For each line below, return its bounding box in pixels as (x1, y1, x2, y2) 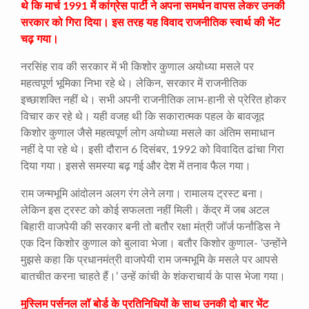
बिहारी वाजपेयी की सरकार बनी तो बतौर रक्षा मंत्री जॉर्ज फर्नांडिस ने (21, 221, 280, 232)
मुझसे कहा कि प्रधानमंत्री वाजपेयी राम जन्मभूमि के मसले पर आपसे (21, 254, 278, 266)
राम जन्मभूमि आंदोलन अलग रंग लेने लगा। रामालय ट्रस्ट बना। (21, 188, 264, 199)
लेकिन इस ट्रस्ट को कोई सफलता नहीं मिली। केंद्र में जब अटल (21, 204, 270, 216)
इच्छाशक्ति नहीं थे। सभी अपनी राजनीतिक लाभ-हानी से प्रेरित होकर (21, 94, 286, 106)
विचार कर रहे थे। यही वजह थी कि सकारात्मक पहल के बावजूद (21, 110, 264, 122)
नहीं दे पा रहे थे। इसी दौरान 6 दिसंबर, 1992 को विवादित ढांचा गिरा (21, 143, 284, 155)
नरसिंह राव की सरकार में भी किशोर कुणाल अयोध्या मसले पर (21, 61, 254, 72)
